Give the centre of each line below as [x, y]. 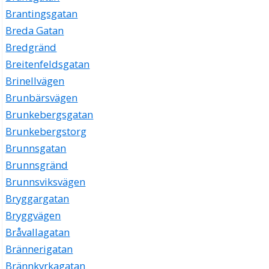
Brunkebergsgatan [50, 115]
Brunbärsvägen [42, 98]
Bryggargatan [38, 199]
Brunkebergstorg [46, 131]
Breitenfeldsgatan [48, 64]
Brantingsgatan [42, 14]
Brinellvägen [35, 81]
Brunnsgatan [36, 148]
